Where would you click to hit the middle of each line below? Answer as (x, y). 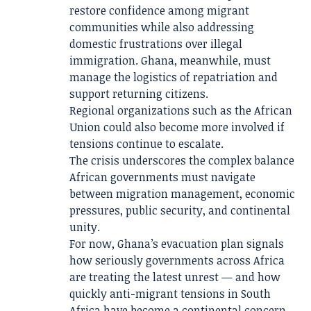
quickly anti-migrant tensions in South (170, 294)
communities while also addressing (162, 27)
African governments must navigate (162, 177)
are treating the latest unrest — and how (175, 277)
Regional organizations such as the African (181, 110)
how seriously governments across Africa (177, 260)
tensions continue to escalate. (146, 144)
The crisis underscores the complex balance (182, 160)
